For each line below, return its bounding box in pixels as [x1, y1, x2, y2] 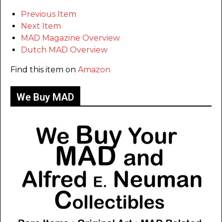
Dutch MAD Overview [21, 45, 108, 55]
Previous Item [21, 9, 76, 19]
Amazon [78, 65, 111, 75]
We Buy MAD [16, 91, 74, 104]
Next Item [21, 21, 61, 31]
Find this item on [10, 65, 78, 75]
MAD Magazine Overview [21, 33, 120, 43]
